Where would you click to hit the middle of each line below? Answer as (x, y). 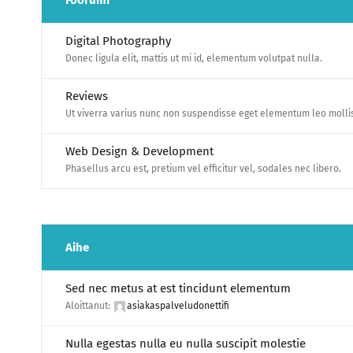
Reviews (87, 96)
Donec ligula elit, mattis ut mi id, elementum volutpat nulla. (194, 58)
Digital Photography (118, 41)
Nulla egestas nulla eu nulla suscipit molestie (186, 344)
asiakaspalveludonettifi (178, 306)
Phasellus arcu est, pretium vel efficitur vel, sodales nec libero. (203, 169)
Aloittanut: (89, 306)
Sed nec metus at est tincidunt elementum (178, 288)
